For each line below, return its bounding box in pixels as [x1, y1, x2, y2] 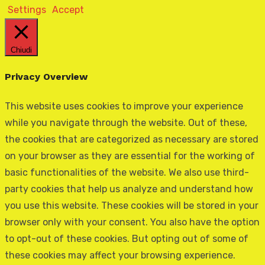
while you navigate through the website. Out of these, [5, 117, 247, 128]
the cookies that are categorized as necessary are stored [5, 133, 258, 145]
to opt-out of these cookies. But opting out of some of [5, 232, 248, 244]
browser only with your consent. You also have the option [5, 216, 260, 228]
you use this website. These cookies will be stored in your [5, 199, 258, 211]
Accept [52, 4, 84, 16]
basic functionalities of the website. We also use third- [5, 166, 249, 178]
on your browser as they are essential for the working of [5, 150, 255, 161]
